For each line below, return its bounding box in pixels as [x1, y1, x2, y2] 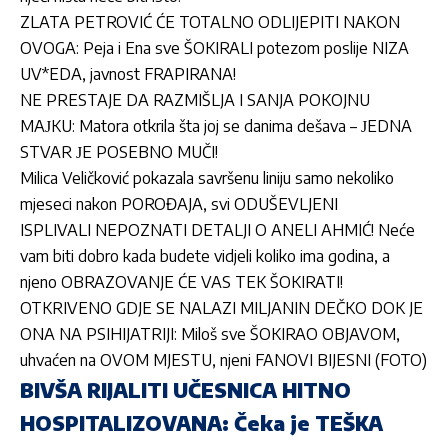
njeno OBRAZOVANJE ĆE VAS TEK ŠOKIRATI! [20, 272, 343, 293]
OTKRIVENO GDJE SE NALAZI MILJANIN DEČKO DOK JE [20, 298, 423, 319]
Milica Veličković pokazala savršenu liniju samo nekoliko [20, 168, 394, 189]
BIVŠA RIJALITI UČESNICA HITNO [20, 377, 351, 403]
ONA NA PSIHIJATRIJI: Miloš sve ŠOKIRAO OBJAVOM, [20, 324, 400, 345]
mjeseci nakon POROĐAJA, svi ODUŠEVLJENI [20, 194, 338, 215]
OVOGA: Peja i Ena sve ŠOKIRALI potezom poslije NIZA [20, 38, 409, 59]
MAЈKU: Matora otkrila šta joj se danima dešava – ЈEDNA [20, 116, 412, 137]
